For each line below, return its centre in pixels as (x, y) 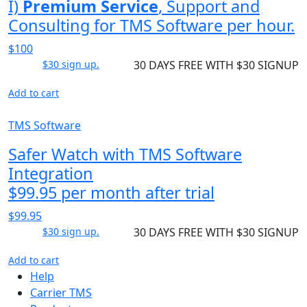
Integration (51, 173)
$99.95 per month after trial (111, 192)
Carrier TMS (61, 292)
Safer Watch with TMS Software (125, 154)
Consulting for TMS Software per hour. (151, 25)
